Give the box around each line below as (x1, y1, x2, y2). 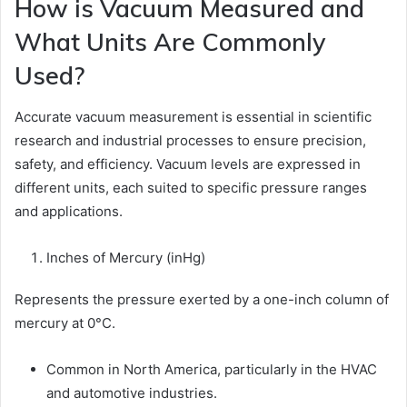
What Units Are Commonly (15, 26, 326, 58)
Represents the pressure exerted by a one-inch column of (15, 290, 389, 308)
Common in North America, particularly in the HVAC (46, 360, 377, 378)
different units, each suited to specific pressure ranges (15, 178, 367, 196)
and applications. (15, 202, 123, 220)
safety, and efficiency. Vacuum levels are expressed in (15, 154, 361, 173)
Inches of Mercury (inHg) (46, 248, 205, 266)
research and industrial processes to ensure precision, (15, 131, 366, 149)
